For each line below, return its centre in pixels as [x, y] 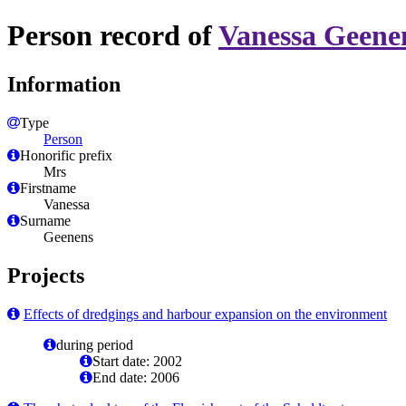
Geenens [68, 237]
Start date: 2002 [137, 361]
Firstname [48, 188]
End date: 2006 [136, 377]
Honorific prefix [66, 155]
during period [95, 344]
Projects [46, 275]
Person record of [113, 36]
